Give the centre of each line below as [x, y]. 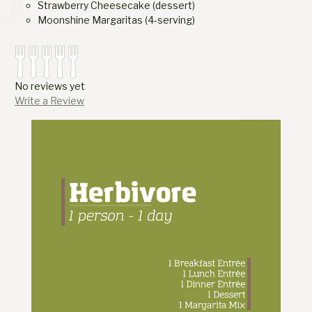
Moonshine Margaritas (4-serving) [116, 19]
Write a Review [49, 100]
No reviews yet [50, 86]
